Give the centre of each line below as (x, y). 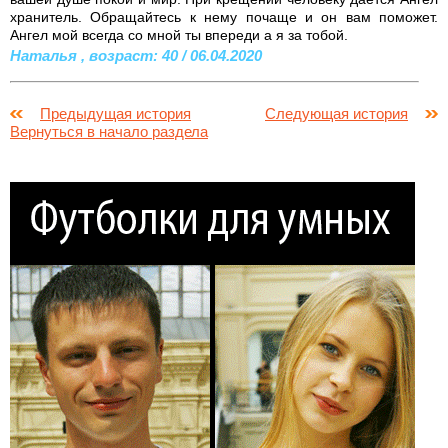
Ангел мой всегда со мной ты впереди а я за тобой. (179, 34)
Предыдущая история (115, 113)
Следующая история (336, 113)
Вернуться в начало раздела (109, 131)
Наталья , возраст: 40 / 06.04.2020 (136, 55)
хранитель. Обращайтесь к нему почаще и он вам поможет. (224, 16)
